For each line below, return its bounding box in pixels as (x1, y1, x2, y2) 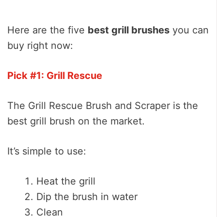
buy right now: (7, 40, 73, 52)
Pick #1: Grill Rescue (7, 70, 102, 82)
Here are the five (7, 24, 88, 36)
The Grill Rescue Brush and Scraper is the (7, 100, 198, 112)
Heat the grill (36, 175, 95, 187)
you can (170, 24, 209, 36)
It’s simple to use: (7, 145, 86, 157)
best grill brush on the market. (7, 115, 145, 127)
